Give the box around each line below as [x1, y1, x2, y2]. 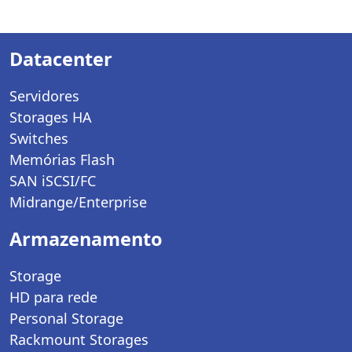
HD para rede [9, 287, 97, 306]
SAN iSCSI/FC [9, 170, 96, 190]
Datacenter [9, 46, 112, 71]
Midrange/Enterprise [9, 192, 147, 211]
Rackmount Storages [9, 329, 148, 349]
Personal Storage [9, 308, 123, 328]
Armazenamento [9, 225, 163, 251]
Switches [9, 128, 68, 148]
